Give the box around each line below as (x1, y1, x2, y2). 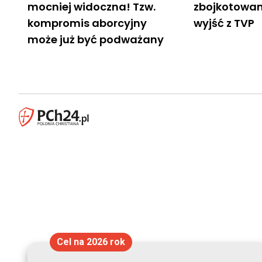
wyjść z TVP (194, 15, 255, 30)
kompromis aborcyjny (27, 15, 147, 30)
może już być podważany (27, 32, 164, 47)
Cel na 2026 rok (56, 236, 125, 247)
